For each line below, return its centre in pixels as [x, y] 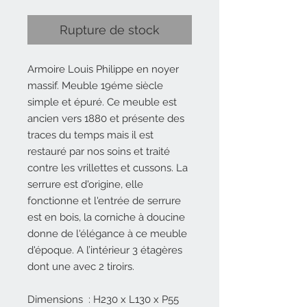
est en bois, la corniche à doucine [106, 218]
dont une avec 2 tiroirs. [81, 267]
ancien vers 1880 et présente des [106, 119]
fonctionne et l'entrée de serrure [104, 201]
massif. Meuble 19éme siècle [95, 86]
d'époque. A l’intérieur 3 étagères [105, 250]
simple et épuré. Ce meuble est [102, 102]
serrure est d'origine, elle [85, 185]
